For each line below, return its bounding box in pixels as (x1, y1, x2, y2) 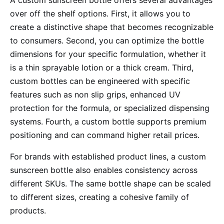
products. (10, 205, 46, 215)
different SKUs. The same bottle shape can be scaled (10, 178, 211, 188)
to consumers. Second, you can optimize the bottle (10, 35, 204, 45)
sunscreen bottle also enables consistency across (10, 165, 197, 175)
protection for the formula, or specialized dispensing (10, 103, 209, 113)
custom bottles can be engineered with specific (10, 76, 190, 86)
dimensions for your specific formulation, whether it (10, 49, 206, 59)
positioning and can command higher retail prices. (10, 130, 199, 140)
